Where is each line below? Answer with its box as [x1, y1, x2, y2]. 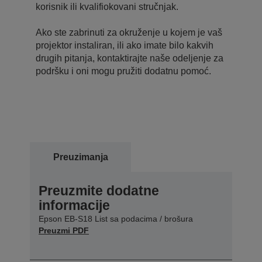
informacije [39, 197, 110, 213]
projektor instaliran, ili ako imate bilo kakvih [36, 40, 213, 50]
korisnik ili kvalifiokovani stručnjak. [36, 1, 178, 12]
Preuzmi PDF [39, 225, 89, 235]
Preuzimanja [53, 151, 108, 162]
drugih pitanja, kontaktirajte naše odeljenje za [36, 53, 223, 63]
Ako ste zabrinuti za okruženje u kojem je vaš [36, 27, 222, 37]
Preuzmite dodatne [39, 182, 159, 198]
